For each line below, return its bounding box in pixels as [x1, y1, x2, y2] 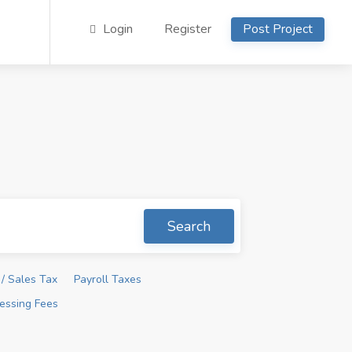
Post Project [243, 20, 313, 38]
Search [167, 216, 211, 236]
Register [164, 20, 211, 38]
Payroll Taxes [73, 272, 141, 287]
